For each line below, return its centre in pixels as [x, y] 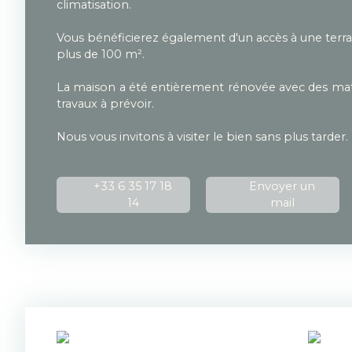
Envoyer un [282, 186]
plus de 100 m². [101, 54]
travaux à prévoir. [105, 103]
